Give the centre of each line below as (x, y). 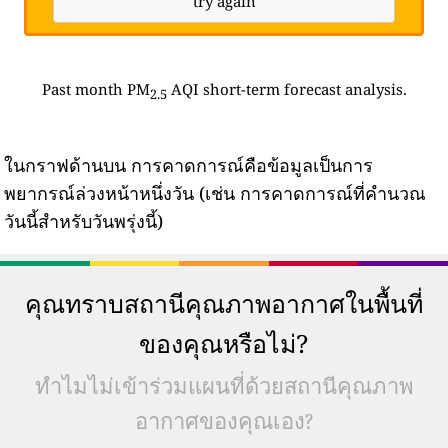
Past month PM (95, 88)
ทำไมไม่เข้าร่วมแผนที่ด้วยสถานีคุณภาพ (224, 386)
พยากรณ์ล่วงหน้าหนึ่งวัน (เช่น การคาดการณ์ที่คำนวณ (215, 192)
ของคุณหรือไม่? (224, 342)
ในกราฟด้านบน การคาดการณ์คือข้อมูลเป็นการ (189, 164)
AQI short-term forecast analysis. (286, 88)
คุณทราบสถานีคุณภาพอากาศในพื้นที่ (224, 302)
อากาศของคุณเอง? (224, 421)
